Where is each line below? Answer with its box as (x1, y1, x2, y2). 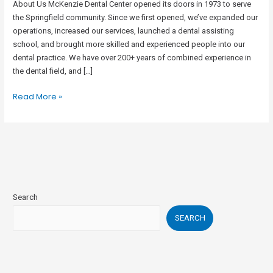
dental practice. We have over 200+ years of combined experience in (13, 53, 252, 63)
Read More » (13, 90, 63, 102)
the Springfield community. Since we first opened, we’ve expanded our (13, 13, 258, 23)
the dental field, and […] (13, 66, 93, 76)
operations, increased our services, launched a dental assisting (13, 26, 235, 36)
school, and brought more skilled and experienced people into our (13, 40, 246, 49)
